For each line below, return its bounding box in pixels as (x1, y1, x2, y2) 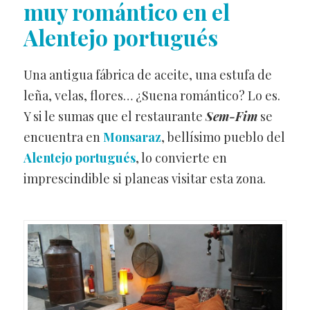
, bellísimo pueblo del (161, 129, 285, 146)
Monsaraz (102, 129, 161, 146)
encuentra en (23, 129, 103, 146)
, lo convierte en (135, 149, 227, 167)
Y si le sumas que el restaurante (23, 108, 206, 125)
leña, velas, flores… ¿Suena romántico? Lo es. (23, 87, 280, 104)
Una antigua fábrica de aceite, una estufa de (23, 66, 272, 84)
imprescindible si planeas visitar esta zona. (23, 170, 266, 188)
